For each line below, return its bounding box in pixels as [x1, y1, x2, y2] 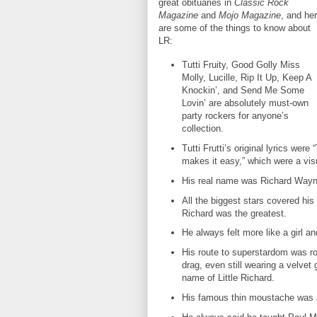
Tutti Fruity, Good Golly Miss [181, 59, 300, 71]
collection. [181, 123, 224, 134]
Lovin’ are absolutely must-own [181, 98, 309, 109]
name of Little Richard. [181, 272, 275, 283]
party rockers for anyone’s [181, 110, 289, 122]
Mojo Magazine [219, 10, 281, 21]
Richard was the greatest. [181, 207, 287, 219]
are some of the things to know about [158, 23, 311, 33]
